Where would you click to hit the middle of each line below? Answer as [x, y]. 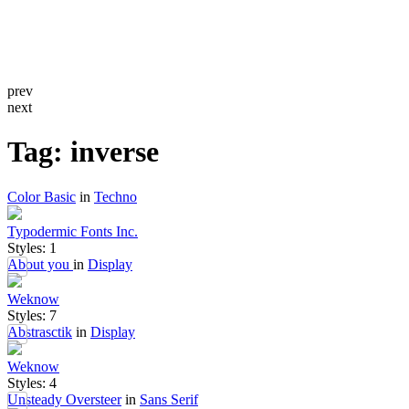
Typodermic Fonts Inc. [73, 231]
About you [40, 264]
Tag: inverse [83, 152]
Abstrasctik [40, 331]
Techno [115, 196]
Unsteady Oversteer [64, 399]
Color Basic [42, 196]
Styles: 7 [32, 315]
